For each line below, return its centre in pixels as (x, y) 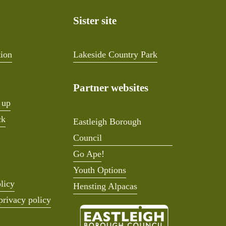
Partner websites (111, 88)
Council (88, 137)
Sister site (95, 20)
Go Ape (88, 154)
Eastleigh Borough (107, 121)
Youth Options (100, 170)
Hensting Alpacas (105, 186)
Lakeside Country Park (116, 54)
